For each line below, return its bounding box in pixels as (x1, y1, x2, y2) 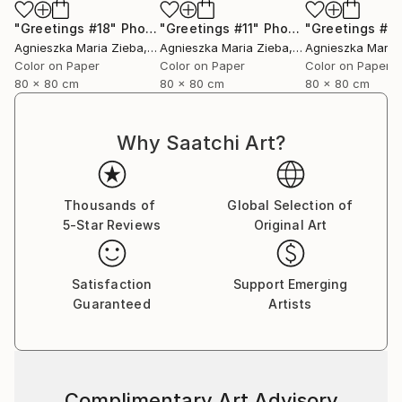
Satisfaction (71, 276, 153, 292)
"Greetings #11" (160, 21, 260, 36)
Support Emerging (232, 276, 348, 292)
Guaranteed (73, 296, 151, 311)
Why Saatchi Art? (117, 131, 285, 154)
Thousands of (64, 197, 155, 213)
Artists (268, 296, 312, 311)
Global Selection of (227, 197, 354, 213)
